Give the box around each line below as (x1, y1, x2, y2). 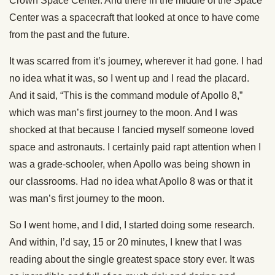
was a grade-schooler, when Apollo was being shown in (9, 159, 250, 170)
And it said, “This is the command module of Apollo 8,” (9, 90, 242, 101)
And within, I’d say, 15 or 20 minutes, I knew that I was (9, 237, 242, 248)
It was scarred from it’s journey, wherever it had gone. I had (9, 56, 263, 67)
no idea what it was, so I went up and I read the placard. (9, 73, 249, 84)
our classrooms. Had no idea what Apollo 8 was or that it (9, 176, 252, 187)
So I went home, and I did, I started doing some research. (9, 220, 255, 231)
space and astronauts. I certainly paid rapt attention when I (9, 142, 261, 153)
